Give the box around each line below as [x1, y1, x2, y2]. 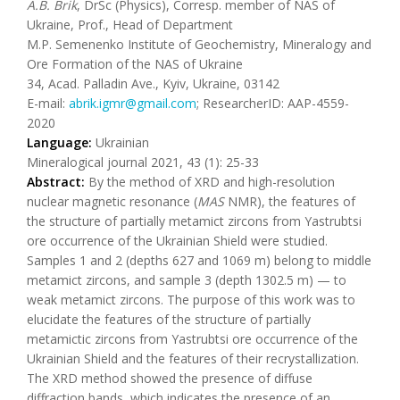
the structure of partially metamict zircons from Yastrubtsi [27, 212, 362, 229]
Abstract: [27, 173, 88, 190]
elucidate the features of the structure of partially [27, 311, 311, 328]
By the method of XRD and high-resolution [88, 173, 335, 190]
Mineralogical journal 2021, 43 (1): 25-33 [27, 154, 259, 171]
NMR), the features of [224, 193, 355, 210]
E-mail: [27, 95, 69, 112]
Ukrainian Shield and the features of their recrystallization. [27, 350, 359, 367]
